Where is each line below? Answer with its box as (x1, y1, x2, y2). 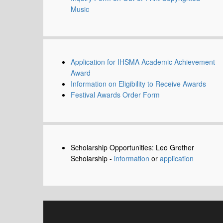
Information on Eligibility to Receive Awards (71, 79, 206, 89)
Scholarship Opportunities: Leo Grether (71, 142, 194, 153)
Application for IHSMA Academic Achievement (71, 57, 215, 67)
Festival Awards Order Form (71, 90, 160, 100)
